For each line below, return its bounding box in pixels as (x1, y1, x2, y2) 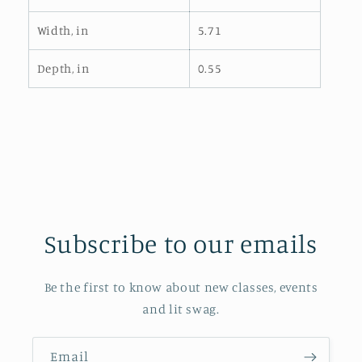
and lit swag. (142, 301, 220, 318)
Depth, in (36, 61, 90, 77)
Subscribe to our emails (44, 228, 318, 259)
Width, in (36, 23, 89, 39)
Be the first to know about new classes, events (44, 280, 318, 296)
